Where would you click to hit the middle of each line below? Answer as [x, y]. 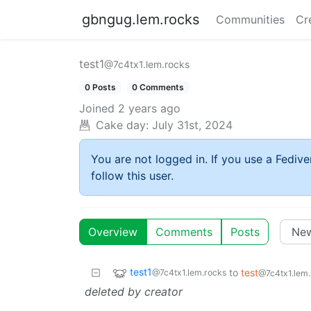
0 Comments [158, 87]
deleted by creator [134, 292]
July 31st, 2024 [192, 125]
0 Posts [100, 87]
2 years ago [149, 109]
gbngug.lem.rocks [141, 19]
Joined [97, 109]
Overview [113, 232]
